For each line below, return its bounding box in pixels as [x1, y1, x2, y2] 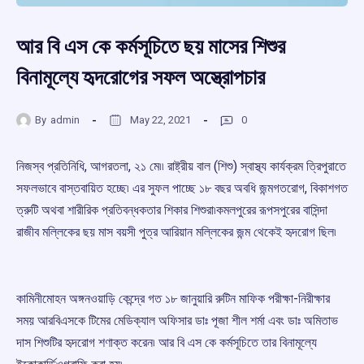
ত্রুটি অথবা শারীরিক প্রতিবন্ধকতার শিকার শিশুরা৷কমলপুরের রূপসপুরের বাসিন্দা [16, 202, 327, 219]
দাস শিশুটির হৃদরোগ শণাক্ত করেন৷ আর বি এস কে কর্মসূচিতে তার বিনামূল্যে [16, 335, 317, 351]
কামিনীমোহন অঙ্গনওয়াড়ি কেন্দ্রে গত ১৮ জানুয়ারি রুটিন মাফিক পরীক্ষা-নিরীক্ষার [16, 291, 330, 307]
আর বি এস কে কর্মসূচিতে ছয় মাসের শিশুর [16, 34, 285, 59]
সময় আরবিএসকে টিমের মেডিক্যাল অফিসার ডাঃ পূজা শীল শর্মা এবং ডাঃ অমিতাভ [16, 313, 338, 329]
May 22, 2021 [130, 113, 191, 126]
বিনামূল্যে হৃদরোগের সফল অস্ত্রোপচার [16, 65, 265, 90]
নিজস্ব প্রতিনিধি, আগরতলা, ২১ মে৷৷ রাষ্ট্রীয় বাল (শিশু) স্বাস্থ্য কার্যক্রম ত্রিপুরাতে [16, 158, 346, 175]
